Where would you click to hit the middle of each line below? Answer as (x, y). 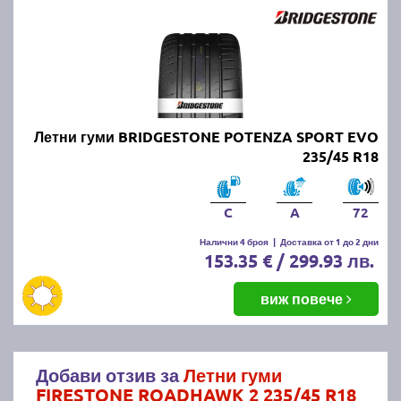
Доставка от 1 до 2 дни (329, 241)
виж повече (303, 298)
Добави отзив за (110, 375)
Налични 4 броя (234, 241)
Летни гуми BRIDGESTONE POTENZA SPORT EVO (206, 136)
